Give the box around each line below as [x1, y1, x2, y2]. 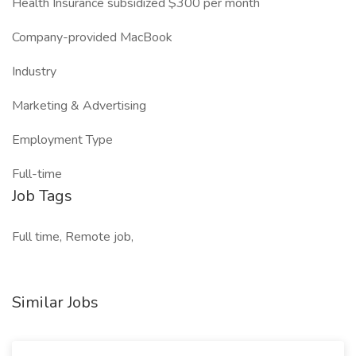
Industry [12, 63, 56, 80]
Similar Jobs [12, 292, 99, 313]
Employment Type [12, 131, 113, 149]
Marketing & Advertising [12, 97, 146, 114]
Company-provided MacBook [12, 29, 172, 46]
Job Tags [12, 185, 72, 207]
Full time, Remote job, [12, 228, 133, 246]
